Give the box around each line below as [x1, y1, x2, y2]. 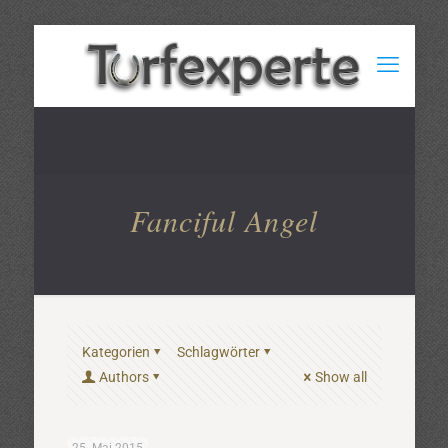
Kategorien [81, 344, 150, 360]
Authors [98, 369, 149, 385]
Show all [314, 369, 367, 385]
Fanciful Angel [130, 200, 318, 240]
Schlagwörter [176, 344, 260, 360]
